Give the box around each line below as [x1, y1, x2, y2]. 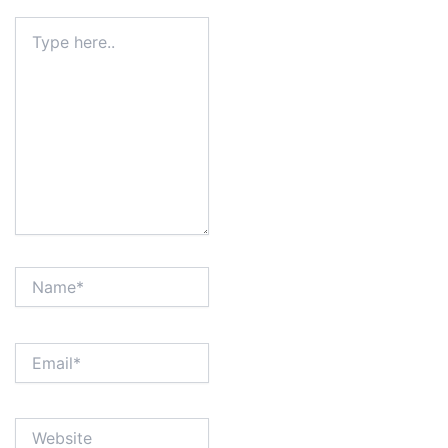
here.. [13, 37, 51, 55]
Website [13, 418, 68, 436]
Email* [13, 342, 55, 360]
